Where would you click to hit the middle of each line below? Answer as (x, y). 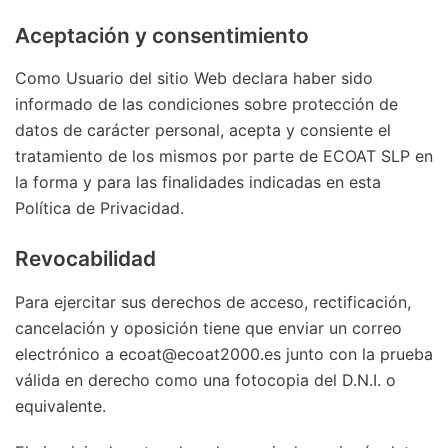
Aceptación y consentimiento (162, 35)
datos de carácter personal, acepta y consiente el (203, 130)
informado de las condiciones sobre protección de (206, 104)
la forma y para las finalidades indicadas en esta (198, 182)
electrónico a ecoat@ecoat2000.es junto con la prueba (224, 354)
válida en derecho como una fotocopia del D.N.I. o (205, 380)
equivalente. (60, 406)
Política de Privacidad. (99, 208)
